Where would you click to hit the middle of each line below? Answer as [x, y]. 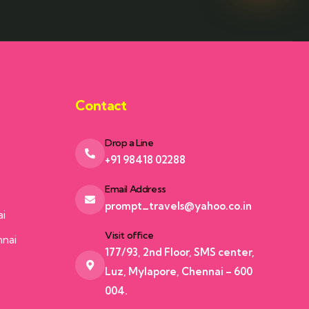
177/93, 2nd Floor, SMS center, [179, 252]
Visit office [129, 236]
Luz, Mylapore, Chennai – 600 [178, 272]
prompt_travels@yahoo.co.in [178, 206]
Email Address [135, 189]
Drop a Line [129, 143]
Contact [101, 106]
